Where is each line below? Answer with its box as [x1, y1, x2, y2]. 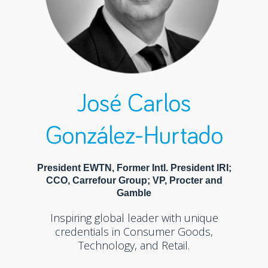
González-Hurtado [45, 124, 223, 149]
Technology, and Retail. [78, 238, 190, 252]
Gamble [117, 188, 151, 198]
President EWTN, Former [36, 163, 152, 173]
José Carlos [77, 92, 191, 117]
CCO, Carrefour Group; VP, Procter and [45, 175, 223, 185]
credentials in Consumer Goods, [55, 224, 213, 239]
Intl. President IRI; [151, 163, 232, 173]
